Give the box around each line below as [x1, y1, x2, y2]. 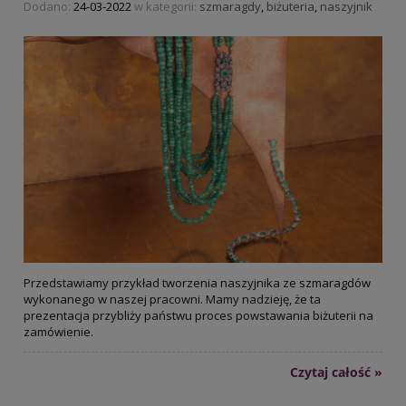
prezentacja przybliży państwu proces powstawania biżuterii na [24, 307, 373, 324]
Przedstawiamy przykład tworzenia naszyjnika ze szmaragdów [24, 275, 371, 292]
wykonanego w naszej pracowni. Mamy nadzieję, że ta [24, 291, 321, 308]
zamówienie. [24, 324, 93, 341]
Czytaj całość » [290, 363, 382, 382]
